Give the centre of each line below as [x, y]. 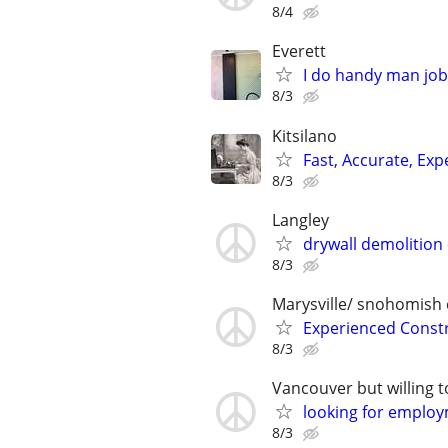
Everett [299, 51]
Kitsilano [304, 135]
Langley [300, 219]
